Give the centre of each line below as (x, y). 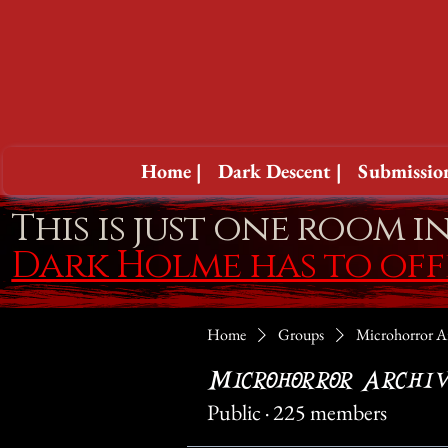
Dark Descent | (280, 171)
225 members (329, 412)
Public (233, 412)
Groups (300, 334)
